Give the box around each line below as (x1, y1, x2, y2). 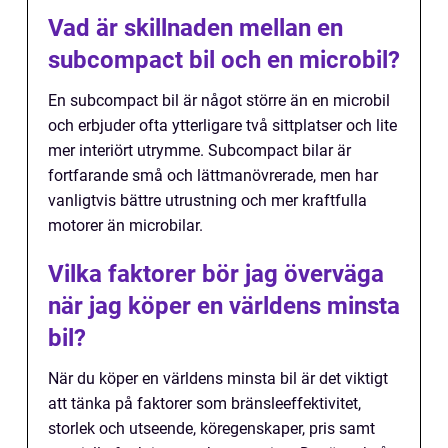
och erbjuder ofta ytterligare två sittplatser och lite (48, 116, 397, 136)
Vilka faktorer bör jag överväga (48, 260, 384, 289)
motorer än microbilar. (48, 216, 203, 236)
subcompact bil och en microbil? (48, 46, 400, 75)
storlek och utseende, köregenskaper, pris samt (48, 419, 375, 439)
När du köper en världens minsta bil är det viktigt (48, 369, 388, 389)
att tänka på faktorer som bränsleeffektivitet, (48, 394, 361, 414)
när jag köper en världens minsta (48, 292, 400, 321)
